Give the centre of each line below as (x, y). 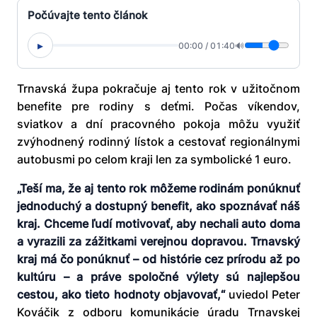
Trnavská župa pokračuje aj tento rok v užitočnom (158, 89)
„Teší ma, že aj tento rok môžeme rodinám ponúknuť (158, 189)
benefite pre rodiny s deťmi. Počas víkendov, (158, 106)
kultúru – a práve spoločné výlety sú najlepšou (158, 277)
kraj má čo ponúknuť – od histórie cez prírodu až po (158, 259)
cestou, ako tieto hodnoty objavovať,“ (123, 295)
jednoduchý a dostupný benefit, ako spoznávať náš (158, 206)
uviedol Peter (264, 295)
